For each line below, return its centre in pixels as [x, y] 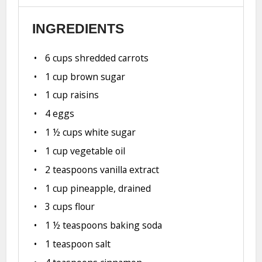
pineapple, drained [110, 188]
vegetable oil [97, 151]
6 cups [59, 58]
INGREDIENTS [78, 29]
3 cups [59, 207]
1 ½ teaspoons [77, 225]
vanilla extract [129, 169]
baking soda [135, 225]
